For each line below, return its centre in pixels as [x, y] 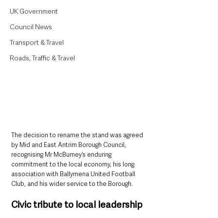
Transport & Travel [37, 42]
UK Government [34, 11]
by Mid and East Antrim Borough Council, [69, 145]
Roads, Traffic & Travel [42, 58]
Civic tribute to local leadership [77, 205]
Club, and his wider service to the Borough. [72, 184]
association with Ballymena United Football [74, 174]
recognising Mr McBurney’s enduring [62, 155]
